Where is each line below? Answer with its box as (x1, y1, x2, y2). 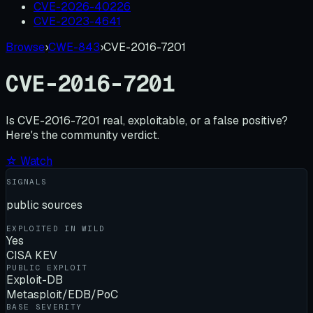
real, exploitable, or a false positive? (103, 112, 288, 128)
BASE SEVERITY (6, 301, 82, 312)
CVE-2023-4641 (34, 13, 121, 29)
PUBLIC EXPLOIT (6, 262, 88, 272)
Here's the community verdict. (6, 127, 159, 143)
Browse (6, 39, 45, 54)
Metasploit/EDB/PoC (6, 286, 118, 302)
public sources (6, 197, 82, 212)
